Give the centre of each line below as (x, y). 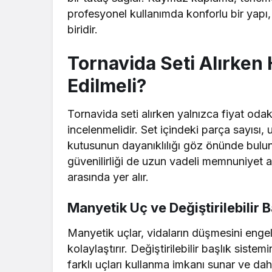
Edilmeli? (107, 86)
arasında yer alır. (108, 177)
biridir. (83, 30)
